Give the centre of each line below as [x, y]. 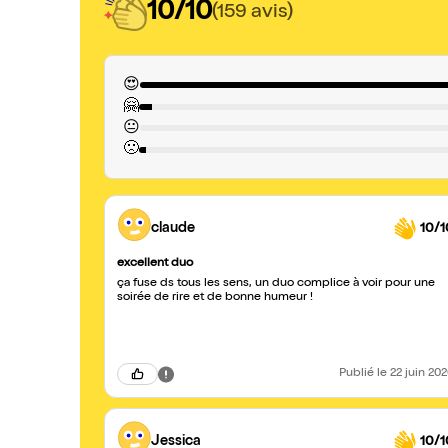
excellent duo [155, 264]
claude [173, 228]
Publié [358, 374]
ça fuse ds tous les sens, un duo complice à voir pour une [276, 284]
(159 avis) [252, 12]
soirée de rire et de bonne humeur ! [215, 298]
